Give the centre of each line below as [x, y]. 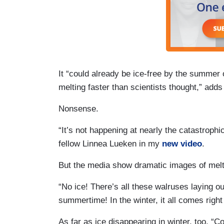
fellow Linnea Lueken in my [110, 143]
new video [182, 143]
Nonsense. [78, 108]
